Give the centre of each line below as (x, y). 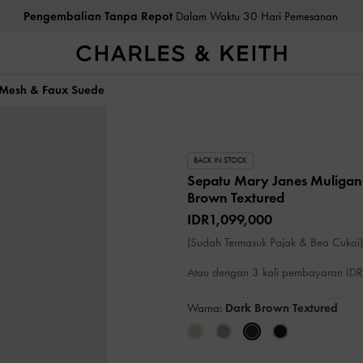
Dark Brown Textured (282, 307)
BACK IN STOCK (221, 160)
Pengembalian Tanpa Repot (98, 16)
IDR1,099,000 (230, 219)
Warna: (206, 307)
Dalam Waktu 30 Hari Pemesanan (255, 16)
